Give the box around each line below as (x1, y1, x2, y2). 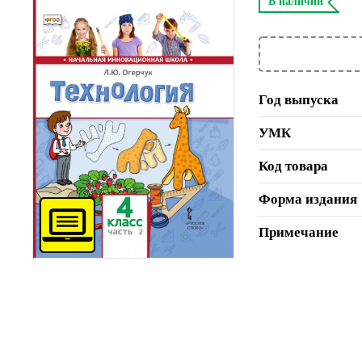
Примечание (259, 224, 339, 240)
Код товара (259, 158, 328, 174)
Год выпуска (259, 91, 339, 107)
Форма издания (259, 191, 357, 207)
